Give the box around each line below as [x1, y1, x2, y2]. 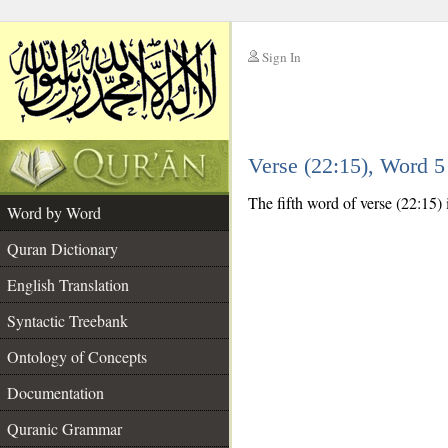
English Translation [7, 274, 129, 295]
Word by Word [7, 202, 101, 223]
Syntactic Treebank [7, 310, 128, 331]
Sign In [262, 48, 301, 66]
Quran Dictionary [7, 238, 118, 259]
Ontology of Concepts [7, 346, 147, 367]
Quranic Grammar [7, 418, 122, 439]
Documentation [7, 382, 104, 403]
